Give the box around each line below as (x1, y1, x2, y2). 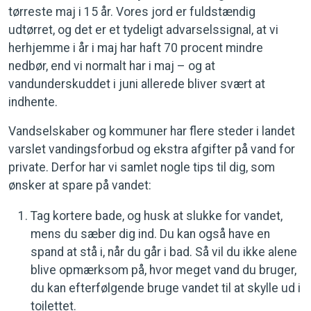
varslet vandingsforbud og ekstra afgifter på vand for (8, 142, 295, 156)
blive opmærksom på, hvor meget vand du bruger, (31, 263, 296, 277)
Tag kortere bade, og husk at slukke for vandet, (31, 209, 283, 223)
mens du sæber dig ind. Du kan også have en (31, 227, 270, 241)
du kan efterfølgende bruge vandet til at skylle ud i (31, 281, 301, 295)
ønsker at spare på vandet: (8, 178, 151, 192)
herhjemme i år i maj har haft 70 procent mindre (8, 41, 263, 55)
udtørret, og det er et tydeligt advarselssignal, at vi (8, 23, 278, 37)
